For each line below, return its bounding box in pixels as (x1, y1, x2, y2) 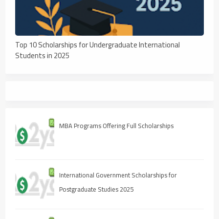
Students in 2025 (15, 48, 70, 63)
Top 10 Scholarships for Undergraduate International (15, 37, 180, 52)
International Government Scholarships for (59, 169, 177, 181)
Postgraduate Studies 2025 (59, 183, 134, 195)
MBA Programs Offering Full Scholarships (59, 119, 174, 131)
